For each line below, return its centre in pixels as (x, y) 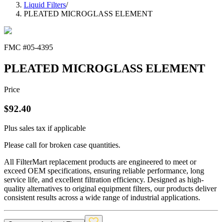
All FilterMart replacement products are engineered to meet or (100, 162)
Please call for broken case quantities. (62, 145)
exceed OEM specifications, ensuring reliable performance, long (104, 170)
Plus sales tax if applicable (45, 128)
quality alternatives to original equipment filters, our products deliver (110, 188)
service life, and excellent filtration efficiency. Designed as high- (104, 179)
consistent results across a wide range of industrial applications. (102, 197)
